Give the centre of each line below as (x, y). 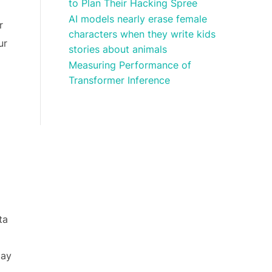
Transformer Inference (120, 80)
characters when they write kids (142, 34)
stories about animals (118, 49)
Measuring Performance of (130, 65)
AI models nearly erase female (138, 19)
